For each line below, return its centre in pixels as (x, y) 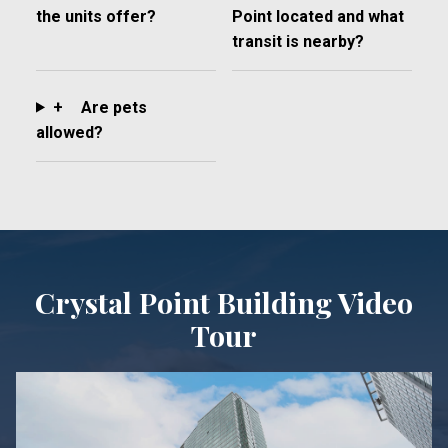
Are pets (111, 107)
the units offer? (96, 16)
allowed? (69, 132)
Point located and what (317, 16)
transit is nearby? (297, 41)
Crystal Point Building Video (224, 301)
